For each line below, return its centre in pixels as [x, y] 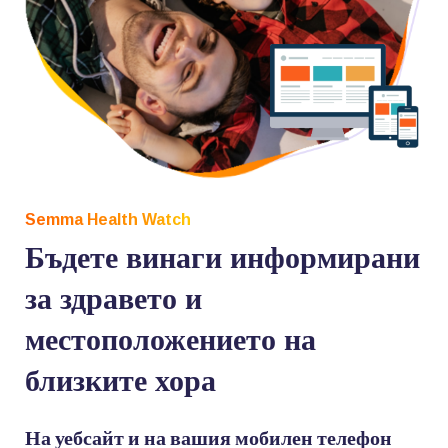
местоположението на [170, 340]
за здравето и [113, 299]
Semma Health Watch [108, 220]
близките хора [120, 381]
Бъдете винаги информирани [222, 258]
